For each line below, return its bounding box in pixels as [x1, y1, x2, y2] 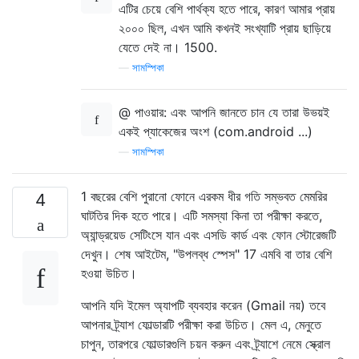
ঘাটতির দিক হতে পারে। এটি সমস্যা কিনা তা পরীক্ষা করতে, [81, 207, 322, 224]
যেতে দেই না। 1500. [119, 38, 217, 55]
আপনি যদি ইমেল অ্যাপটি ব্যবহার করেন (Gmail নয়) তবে [81, 296, 325, 313]
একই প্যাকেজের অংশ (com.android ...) [119, 123, 313, 139]
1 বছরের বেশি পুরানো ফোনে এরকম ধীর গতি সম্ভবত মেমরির [81, 188, 327, 204]
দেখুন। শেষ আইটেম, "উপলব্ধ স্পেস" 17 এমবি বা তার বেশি [81, 245, 332, 262]
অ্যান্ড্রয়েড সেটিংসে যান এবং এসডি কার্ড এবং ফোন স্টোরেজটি [81, 226, 336, 243]
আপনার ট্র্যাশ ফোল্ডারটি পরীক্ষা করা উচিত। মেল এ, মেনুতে [81, 316, 321, 333]
